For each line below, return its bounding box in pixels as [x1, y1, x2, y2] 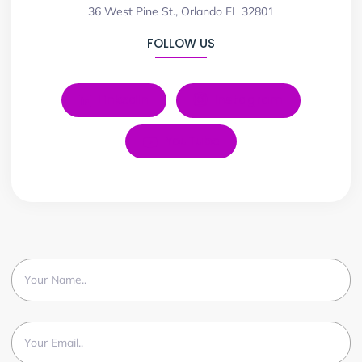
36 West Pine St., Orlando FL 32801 [88, 3, 274, 19]
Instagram [211, 90, 283, 108]
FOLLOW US [147, 34, 215, 52]
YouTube [162, 133, 219, 150]
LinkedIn [95, 90, 149, 108]
